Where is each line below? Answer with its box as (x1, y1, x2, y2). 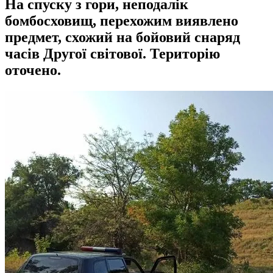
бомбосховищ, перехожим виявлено (5, 12, 238, 29)
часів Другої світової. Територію (5, 45, 220, 62)
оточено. (5, 62, 61, 78)
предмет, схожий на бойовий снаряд (5, 29, 240, 45)
